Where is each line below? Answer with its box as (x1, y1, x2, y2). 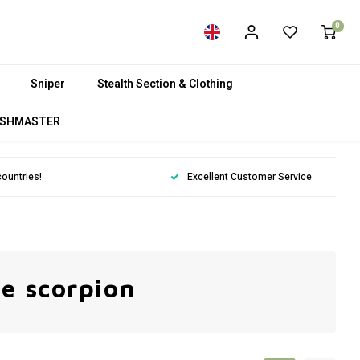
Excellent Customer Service (187, 170, 312, 184)
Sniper (31, 75, 65, 92)
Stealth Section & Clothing (97, 75, 233, 92)
